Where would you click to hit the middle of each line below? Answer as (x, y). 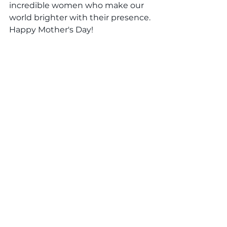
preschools (97, 161)
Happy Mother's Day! (51, 30)
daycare (63, 161)
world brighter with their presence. (81, 18)
